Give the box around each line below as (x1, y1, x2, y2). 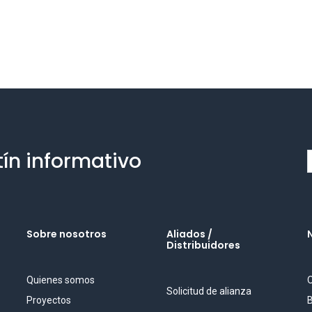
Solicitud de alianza (166, 286, 251, 297)
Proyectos (26, 295, 71, 306)
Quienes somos (26, 274, 95, 286)
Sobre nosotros (26, 227, 107, 241)
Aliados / (166, 227, 212, 241)
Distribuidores (166, 238, 240, 252)
